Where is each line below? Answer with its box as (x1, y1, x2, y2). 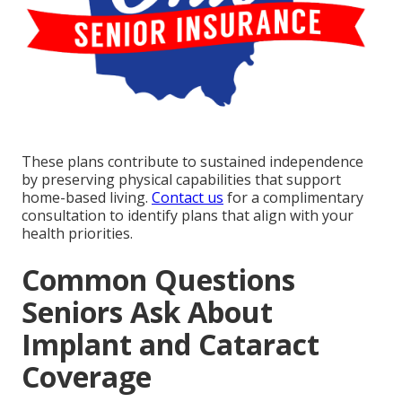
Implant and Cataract (22, 325, 319, 364)
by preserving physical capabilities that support (22, 170, 341, 190)
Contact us (152, 188, 223, 208)
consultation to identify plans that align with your (22, 205, 354, 226)
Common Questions (22, 260, 295, 300)
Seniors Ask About (22, 293, 273, 332)
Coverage (22, 357, 152, 397)
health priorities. (22, 223, 133, 244)
